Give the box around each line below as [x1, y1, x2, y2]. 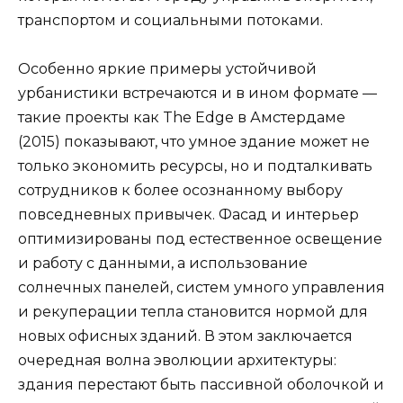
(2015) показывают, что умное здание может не [18, 133, 370, 151]
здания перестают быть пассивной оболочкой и [18, 376, 384, 394]
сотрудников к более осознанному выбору [18, 182, 343, 200]
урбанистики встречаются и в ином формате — [18, 85, 377, 103]
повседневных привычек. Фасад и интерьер [18, 206, 359, 224]
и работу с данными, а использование [18, 255, 308, 273]
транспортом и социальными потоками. [18, 12, 323, 30]
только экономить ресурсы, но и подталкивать [18, 157, 372, 175]
